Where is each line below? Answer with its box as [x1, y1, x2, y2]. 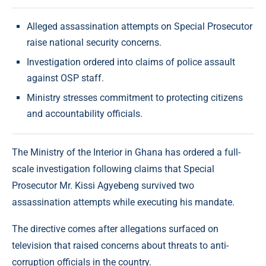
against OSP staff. [27, 72, 104, 84]
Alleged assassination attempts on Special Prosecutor [27, 21, 252, 33]
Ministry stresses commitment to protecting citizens [27, 92, 243, 104]
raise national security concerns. [27, 37, 161, 49]
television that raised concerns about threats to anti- [12, 240, 229, 252]
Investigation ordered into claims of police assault [27, 56, 235, 68]
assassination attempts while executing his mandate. [12, 197, 235, 208]
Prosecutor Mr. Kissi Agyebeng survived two [12, 180, 194, 192]
